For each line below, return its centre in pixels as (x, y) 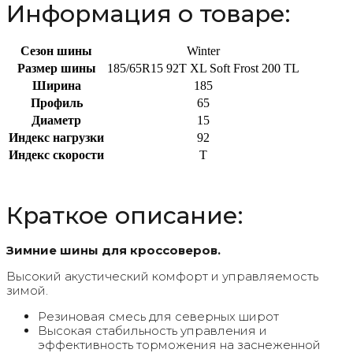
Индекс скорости (56, 155)
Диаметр (56, 120)
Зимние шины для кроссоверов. (113, 250)
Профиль (56, 103)
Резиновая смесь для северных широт (158, 316)
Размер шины (56, 68)
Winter (203, 51)
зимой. (27, 290)
